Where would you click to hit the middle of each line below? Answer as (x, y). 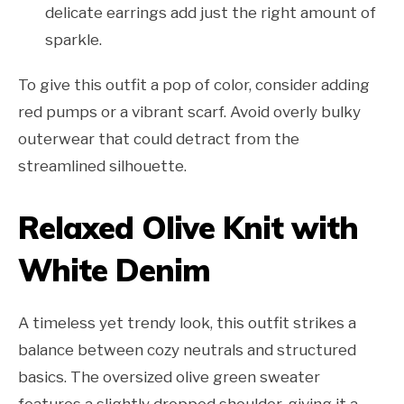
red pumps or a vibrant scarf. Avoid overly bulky (189, 112)
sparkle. (73, 40)
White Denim (114, 271)
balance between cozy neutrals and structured (187, 350)
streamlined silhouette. (102, 166)
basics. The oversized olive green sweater (169, 377)
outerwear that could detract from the (159, 139)
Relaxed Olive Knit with (188, 228)
